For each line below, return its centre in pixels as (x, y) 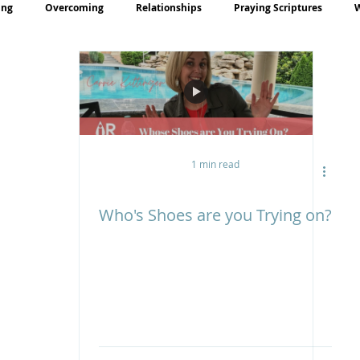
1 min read (215, 164)
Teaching (78, 72)
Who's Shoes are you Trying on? (215, 215)
